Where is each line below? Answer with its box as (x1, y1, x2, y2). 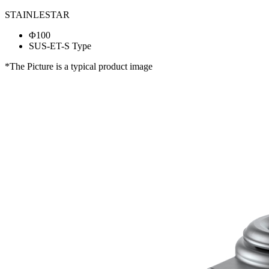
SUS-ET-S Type (29, 41, 91, 51)
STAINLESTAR (5, 10, 70, 20)
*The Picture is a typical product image (5, 61, 153, 71)
